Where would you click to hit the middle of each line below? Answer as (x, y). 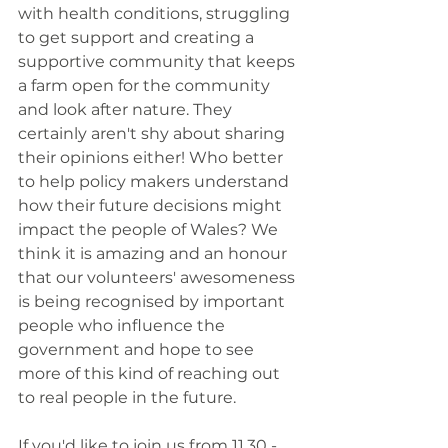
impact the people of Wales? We (150, 229)
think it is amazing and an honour (154, 253)
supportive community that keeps (158, 61)
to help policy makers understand (155, 181)
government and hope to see (138, 349)
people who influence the (123, 325)
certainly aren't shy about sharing (153, 133)
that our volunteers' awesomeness (158, 277)
